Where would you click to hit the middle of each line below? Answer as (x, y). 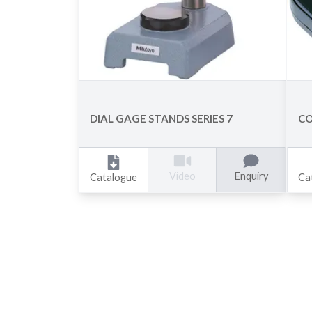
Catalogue (114, 177)
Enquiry (251, 176)
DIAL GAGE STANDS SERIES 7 (162, 118)
